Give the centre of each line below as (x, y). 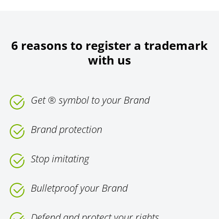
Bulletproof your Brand (79, 188)
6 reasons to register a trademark (109, 45)
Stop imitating (60, 159)
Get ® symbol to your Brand (90, 100)
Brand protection (66, 130)
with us (109, 60)
